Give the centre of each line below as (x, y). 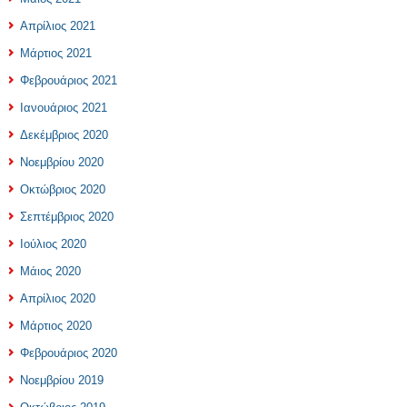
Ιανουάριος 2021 (64, 108)
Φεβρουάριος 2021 (69, 80)
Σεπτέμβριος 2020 (67, 217)
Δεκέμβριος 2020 (64, 135)
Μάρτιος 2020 (56, 326)
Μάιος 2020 (50, 271)
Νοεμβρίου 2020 (62, 162)
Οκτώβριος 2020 (63, 189)
